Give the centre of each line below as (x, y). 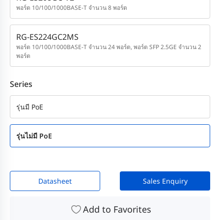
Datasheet (55, 181)
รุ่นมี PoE (30, 107)
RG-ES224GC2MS (47, 37)
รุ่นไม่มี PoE (34, 136)
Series (21, 84)
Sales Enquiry (165, 181)
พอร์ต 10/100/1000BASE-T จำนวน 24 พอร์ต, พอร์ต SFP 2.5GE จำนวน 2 (109, 47)
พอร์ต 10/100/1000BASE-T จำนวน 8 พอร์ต (72, 7)
